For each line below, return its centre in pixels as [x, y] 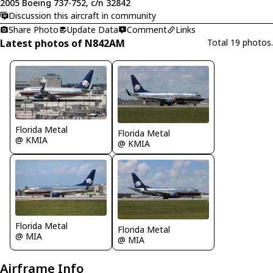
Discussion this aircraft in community [82, 16]
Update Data [93, 29]
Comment [147, 29]
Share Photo [34, 29]
